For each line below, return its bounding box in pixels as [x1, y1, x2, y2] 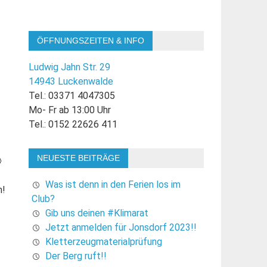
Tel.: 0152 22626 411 [28, 118, 117, 130]
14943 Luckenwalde [28, 75, 113, 87]
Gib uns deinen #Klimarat [45, 207, 148, 219]
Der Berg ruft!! [45, 250, 107, 262]
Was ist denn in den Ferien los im [45, 179, 181, 191]
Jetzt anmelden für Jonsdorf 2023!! [45, 222, 197, 234]
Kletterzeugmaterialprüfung [45, 236, 162, 248]
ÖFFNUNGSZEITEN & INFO [36, 35, 144, 45]
